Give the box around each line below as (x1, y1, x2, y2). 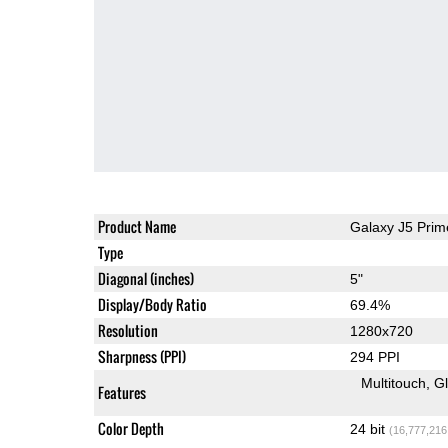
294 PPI (349, 348, 400, 365)
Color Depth (97, 417, 164, 439)
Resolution (97, 319, 158, 341)
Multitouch (361, 374, 427, 391)
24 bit (349, 420, 389, 437)
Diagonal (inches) (97, 267, 194, 289)
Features (97, 381, 146, 403)
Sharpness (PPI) (97, 345, 186, 367)
